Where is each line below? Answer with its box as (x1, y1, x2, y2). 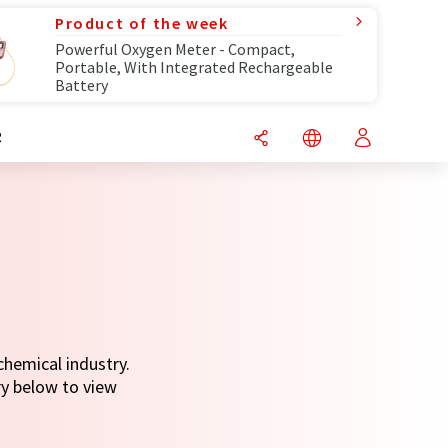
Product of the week (55, 13, 229, 33)
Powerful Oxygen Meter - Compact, (55, 39, 295, 59)
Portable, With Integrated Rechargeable (55, 57, 333, 77)
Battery (55, 75, 108, 95)
